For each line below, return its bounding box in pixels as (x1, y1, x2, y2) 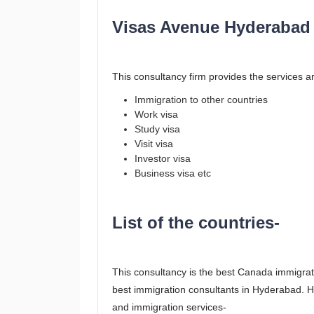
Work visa (135, 109, 178, 120)
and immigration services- (112, 301, 226, 313)
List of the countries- (112, 213, 280, 232)
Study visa (135, 123, 180, 135)
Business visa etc (135, 168, 211, 179)
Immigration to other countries (135, 94, 268, 105)
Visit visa (135, 138, 173, 149)
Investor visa (135, 153, 191, 164)
